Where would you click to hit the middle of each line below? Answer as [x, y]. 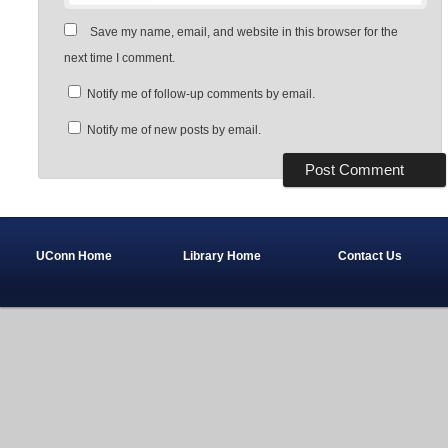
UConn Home [74, 255]
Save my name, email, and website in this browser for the [243, 32]
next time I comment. [119, 58]
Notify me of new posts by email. [173, 130]
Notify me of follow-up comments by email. [200, 94]
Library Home [222, 255]
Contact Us [370, 255]
